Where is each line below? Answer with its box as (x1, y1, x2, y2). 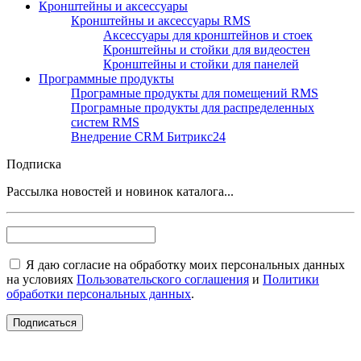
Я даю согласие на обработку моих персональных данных (23, 257, 345, 272)
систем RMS (71, 114, 139, 129)
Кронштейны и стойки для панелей (103, 56, 299, 71)
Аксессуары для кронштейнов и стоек (103, 27, 313, 42)
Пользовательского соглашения (77, 272, 249, 286)
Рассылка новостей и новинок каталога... (6, 184, 234, 198)
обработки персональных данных (6, 286, 191, 301)
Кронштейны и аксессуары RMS (71, 13, 251, 27)
